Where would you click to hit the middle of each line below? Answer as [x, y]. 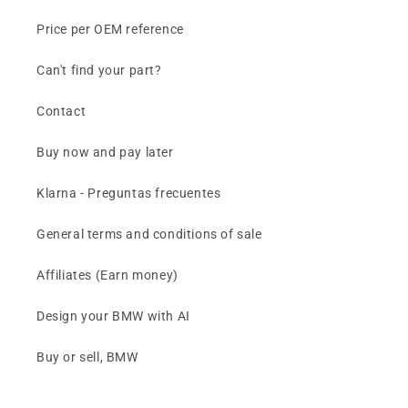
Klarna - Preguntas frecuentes [129, 193]
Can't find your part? [99, 70]
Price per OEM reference [110, 29]
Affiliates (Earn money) [107, 275]
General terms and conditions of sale [149, 234]
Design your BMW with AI [113, 316]
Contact [61, 111]
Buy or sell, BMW [87, 357]
